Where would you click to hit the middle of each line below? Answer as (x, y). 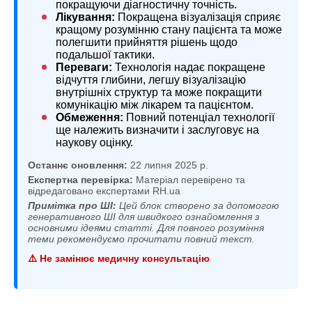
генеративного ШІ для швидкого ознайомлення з (144, 216)
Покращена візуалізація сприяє (198, 17)
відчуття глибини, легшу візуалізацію (151, 79)
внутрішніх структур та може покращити (159, 92)
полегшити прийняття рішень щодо (147, 42)
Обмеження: (89, 117)
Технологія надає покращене (189, 67)
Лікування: (85, 17)
